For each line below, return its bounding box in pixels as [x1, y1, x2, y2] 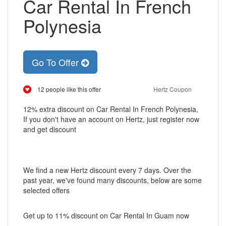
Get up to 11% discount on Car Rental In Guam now [23, 210, 189, 220]
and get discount [23, 124, 76, 134]
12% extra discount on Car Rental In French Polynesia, [23, 104, 198, 114]
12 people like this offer [37, 85, 101, 93]
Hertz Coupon [153, 85, 192, 93]
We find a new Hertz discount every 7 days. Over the [23, 165, 191, 175]
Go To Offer [32, 55, 81, 69]
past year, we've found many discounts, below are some [23, 175, 202, 185]
